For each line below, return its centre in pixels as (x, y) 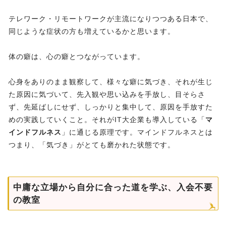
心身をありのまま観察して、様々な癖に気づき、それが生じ (111, 82)
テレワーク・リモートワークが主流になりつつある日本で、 (111, 19)
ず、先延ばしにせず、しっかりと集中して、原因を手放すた (111, 107)
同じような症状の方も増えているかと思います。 (92, 32)
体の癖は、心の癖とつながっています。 (77, 57)
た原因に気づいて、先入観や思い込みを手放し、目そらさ (107, 95)
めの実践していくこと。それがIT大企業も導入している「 (107, 120)
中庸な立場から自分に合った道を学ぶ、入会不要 (113, 188)
